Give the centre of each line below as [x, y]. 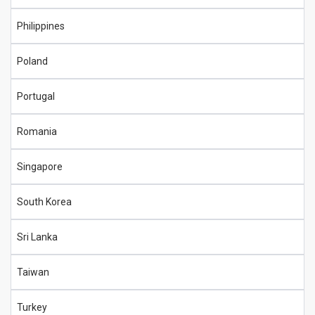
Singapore [40, 166]
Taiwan [33, 272]
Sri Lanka [37, 237]
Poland [32, 61]
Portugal [36, 96]
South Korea [44, 201]
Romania [37, 131]
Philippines [41, 26]
